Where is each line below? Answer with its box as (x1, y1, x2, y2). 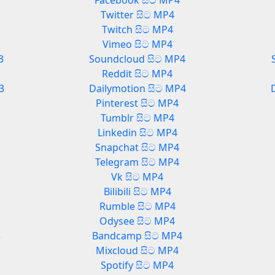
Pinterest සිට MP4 (96, 96, 179, 110)
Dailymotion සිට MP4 (88, 82, 186, 96)
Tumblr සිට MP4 (100, 111, 174, 125)
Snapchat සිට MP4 (95, 141, 180, 155)
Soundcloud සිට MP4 (89, 52, 186, 66)
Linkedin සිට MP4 (97, 126, 177, 140)
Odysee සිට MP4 (99, 214, 176, 228)
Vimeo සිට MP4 (102, 37, 172, 52)
